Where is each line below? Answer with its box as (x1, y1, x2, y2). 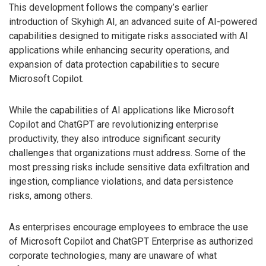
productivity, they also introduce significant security (9, 133, 221, 145)
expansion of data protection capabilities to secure (9, 59, 220, 71)
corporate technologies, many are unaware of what (9, 249, 217, 261)
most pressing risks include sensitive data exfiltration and (9, 161, 249, 173)
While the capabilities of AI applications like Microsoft (9, 104, 234, 116)
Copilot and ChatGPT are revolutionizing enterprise (9, 119, 218, 131)
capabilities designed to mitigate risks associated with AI (9, 30, 248, 42)
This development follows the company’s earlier (9, 2, 208, 14)
